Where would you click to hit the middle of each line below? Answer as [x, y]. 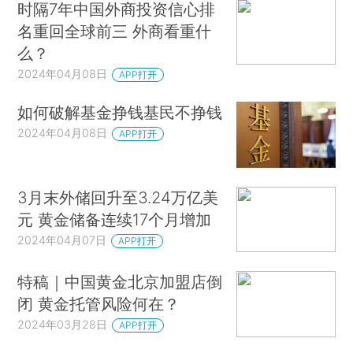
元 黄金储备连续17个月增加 [115, 219]
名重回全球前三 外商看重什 [115, 32]
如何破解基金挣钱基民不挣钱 [120, 113]
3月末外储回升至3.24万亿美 [118, 197]
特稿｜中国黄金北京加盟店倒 [120, 282]
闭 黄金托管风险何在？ [99, 304]
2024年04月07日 [62, 240]
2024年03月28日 [63, 325]
